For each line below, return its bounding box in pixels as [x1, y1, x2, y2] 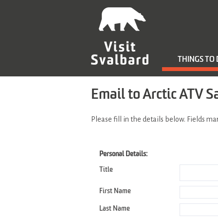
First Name [99, 188, 131, 195]
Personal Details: [99, 151, 147, 158]
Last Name [99, 205, 130, 212]
